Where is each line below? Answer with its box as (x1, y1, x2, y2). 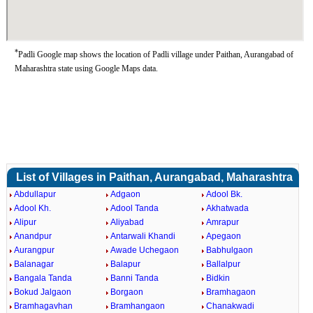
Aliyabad (110, 217, 144, 227)
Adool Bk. (206, 189, 243, 199)
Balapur (110, 259, 140, 269)
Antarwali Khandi (110, 231, 175, 241)
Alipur (13, 217, 36, 227)
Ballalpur (206, 259, 241, 269)
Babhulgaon (206, 245, 254, 255)
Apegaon (206, 231, 242, 241)
